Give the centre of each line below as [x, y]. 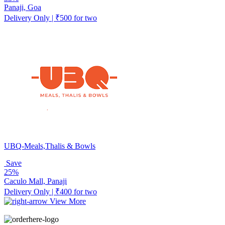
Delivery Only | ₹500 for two [50, 18]
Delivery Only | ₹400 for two [50, 191]
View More [68, 201]
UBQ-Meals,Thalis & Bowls [50, 146]
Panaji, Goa [23, 7]
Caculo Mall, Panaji [35, 181]
